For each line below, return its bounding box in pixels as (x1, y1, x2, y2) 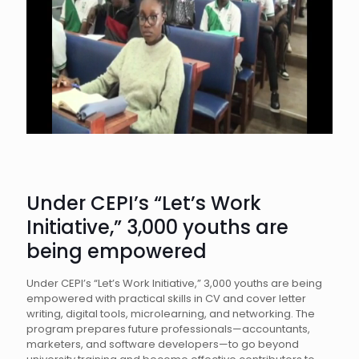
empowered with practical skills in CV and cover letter (26, 291, 306, 306)
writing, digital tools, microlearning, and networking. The (26, 306, 315, 321)
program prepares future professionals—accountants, (26, 321, 310, 337)
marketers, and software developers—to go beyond (26, 337, 299, 352)
